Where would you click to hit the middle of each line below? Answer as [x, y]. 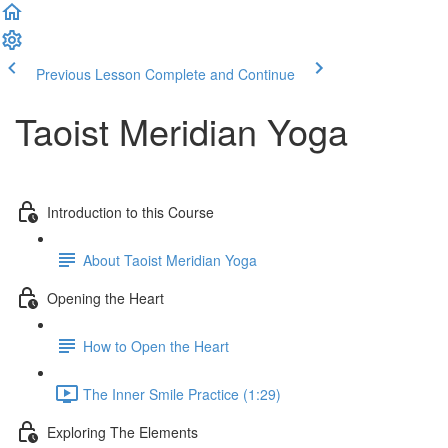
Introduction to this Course [130, 211]
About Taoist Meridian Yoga [170, 259]
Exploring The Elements [122, 431]
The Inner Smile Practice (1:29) [182, 393]
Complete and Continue [220, 74]
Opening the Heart [105, 297]
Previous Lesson [88, 74]
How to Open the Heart [156, 345]
